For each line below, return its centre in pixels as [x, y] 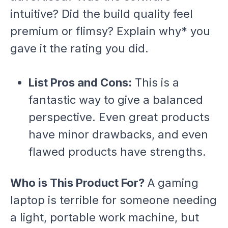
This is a [155, 82]
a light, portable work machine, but [105, 218]
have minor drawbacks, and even [118, 134]
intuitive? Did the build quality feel [102, 13]
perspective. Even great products [119, 117]
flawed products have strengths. [117, 151]
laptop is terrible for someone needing [113, 200]
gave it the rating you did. [79, 48]
